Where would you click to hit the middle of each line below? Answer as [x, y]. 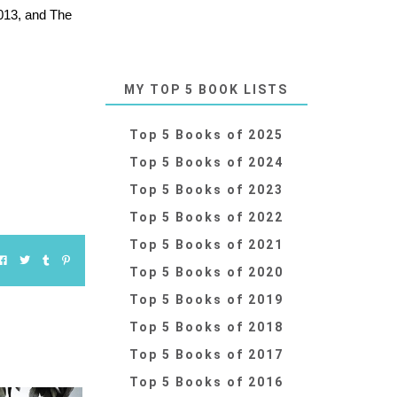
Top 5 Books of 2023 [206, 190]
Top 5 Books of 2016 [206, 382]
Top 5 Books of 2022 [206, 218]
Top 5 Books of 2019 [206, 300]
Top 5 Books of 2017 [206, 355]
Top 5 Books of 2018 [206, 327]
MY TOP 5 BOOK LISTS [206, 90]
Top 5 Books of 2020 [206, 272]
